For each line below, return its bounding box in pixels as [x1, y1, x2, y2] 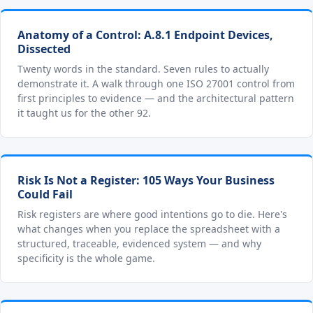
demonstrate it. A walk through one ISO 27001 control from [17, 77, 295, 90]
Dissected [17, 41, 71, 57]
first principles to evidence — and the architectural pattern [17, 92, 294, 105]
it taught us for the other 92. [17, 106, 151, 119]
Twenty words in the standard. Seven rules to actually [17, 62, 269, 75]
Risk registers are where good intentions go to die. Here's [17, 208, 287, 221]
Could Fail [17, 187, 73, 202]
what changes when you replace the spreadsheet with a [17, 222, 280, 235]
